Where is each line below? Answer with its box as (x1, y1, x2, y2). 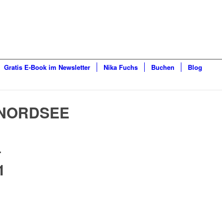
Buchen (151, 62, 175, 72)
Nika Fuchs (104, 62, 138, 72)
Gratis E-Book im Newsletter (4, 62, 91, 72)
